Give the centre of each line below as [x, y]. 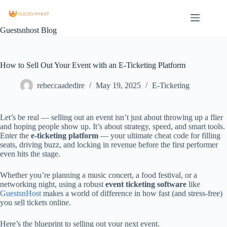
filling [211, 136]
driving [32, 145]
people [50, 126]
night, [49, 184]
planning [67, 175]
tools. [216, 126]
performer [202, 145]
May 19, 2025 [118, 86]
